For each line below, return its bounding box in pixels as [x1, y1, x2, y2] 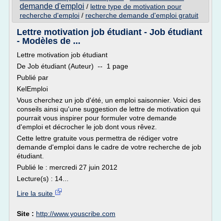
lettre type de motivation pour [90, 2, 182, 10]
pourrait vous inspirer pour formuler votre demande [17, 114, 177, 122]
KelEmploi [17, 85, 48, 93]
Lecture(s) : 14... [17, 175, 69, 183]
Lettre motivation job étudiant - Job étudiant [17, 27, 202, 37]
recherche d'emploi [20, 11, 79, 19]
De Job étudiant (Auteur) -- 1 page [17, 62, 128, 70]
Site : [17, 210, 36, 218]
